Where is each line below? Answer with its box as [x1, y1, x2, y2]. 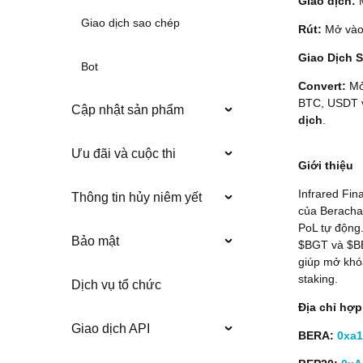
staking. [298, 272, 338, 285]
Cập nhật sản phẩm [71, 103, 184, 117]
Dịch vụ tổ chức [71, 278, 161, 293]
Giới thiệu [298, 159, 353, 172]
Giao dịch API [71, 322, 150, 336]
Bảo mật [71, 234, 119, 249]
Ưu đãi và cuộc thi [71, 147, 176, 161]
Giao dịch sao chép [81, 16, 180, 30]
